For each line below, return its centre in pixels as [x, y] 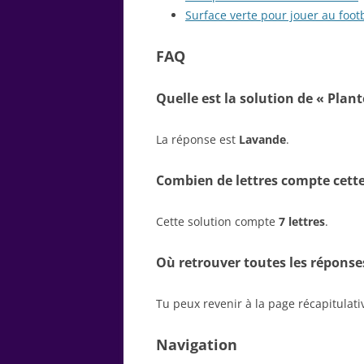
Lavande [262, 139]
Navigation [197, 344]
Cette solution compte [217, 221]
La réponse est [197, 139]
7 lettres [302, 221]
